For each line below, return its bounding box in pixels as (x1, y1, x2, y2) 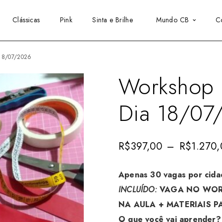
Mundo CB (156, 15, 189, 25)
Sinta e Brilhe (92, 15, 133, 25)
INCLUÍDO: (118, 184, 157, 196)
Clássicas (12, 15, 40, 25)
